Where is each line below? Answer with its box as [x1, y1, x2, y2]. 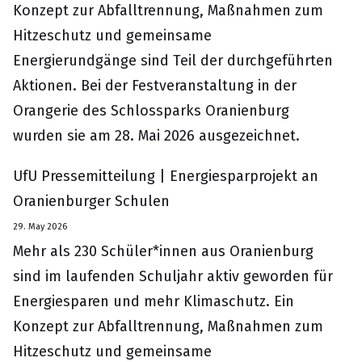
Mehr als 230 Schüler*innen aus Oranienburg [13, 242, 314, 260]
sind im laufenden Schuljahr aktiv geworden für [13, 267, 333, 285]
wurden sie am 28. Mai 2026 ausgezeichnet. [13, 127, 300, 145]
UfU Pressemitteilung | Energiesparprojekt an [13, 167, 318, 185]
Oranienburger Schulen [13, 192, 170, 210]
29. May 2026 [13, 221, 67, 232]
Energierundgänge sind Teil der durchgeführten [13, 52, 333, 69]
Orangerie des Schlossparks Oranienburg [13, 102, 289, 120]
